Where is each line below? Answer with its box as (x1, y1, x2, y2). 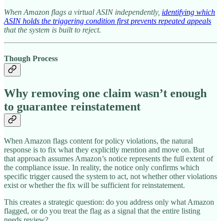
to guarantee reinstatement (4, 100, 141, 113)
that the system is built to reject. (4, 26, 101, 35)
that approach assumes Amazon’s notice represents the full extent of (4, 154, 213, 163)
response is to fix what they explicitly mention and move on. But (4, 145, 204, 154)
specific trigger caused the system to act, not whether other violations (4, 172, 217, 181)
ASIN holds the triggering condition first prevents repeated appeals (4, 17, 211, 26)
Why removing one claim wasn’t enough (4, 86, 207, 100)
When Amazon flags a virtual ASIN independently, (4, 8, 162, 17)
